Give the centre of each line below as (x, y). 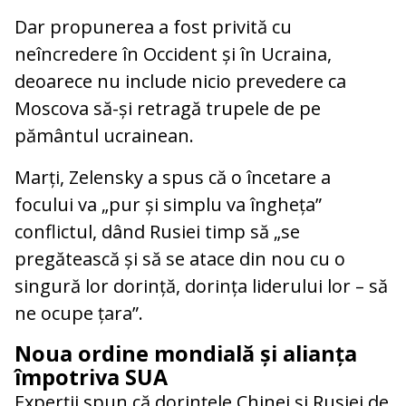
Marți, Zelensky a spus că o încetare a (173, 178)
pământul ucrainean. (104, 136)
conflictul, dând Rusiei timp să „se (157, 232)
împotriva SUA (91, 377)
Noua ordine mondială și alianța (186, 354)
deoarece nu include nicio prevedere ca (180, 82)
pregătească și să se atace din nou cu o (180, 259)
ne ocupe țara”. (79, 314)
